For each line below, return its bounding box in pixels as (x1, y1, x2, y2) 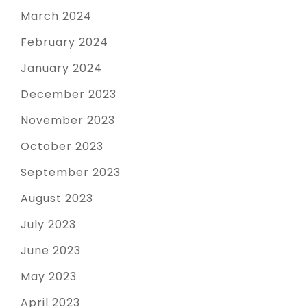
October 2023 (21, 138, 103, 155)
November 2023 (21, 112, 115, 129)
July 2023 (21, 217, 76, 233)
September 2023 (21, 164, 121, 181)
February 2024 (21, 34, 108, 51)
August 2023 (21, 191, 93, 207)
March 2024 (21, 8, 92, 25)
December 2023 (21, 86, 116, 103)
